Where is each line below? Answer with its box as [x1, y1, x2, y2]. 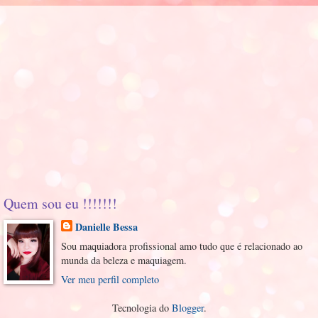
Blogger [171, 300, 204, 314]
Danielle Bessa [75, 219, 138, 234]
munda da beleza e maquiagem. [60, 253, 187, 267]
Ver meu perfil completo [60, 272, 159, 286]
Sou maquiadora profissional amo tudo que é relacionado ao [60, 238, 302, 253]
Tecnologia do [111, 300, 172, 314]
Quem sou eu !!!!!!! [4, 193, 117, 213]
